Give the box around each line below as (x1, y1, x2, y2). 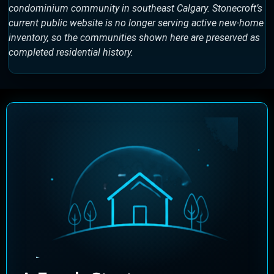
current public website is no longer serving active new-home (9, 17, 264, 29)
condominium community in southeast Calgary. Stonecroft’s (9, 2, 262, 14)
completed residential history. (9, 46, 133, 58)
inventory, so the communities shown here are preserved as (9, 31, 260, 43)
